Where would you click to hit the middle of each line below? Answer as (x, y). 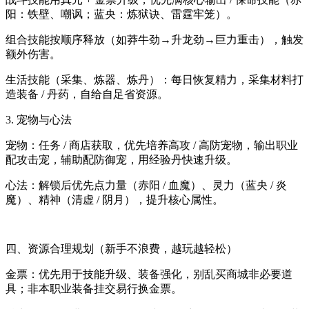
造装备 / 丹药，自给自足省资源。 (87, 94)
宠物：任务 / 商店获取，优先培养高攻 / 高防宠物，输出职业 (152, 145)
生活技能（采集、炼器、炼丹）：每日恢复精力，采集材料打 (154, 79)
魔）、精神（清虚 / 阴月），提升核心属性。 (114, 199)
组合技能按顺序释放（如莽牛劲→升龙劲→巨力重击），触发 (154, 39)
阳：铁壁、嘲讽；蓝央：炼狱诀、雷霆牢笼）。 (121, 14)
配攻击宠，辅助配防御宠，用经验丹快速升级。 (121, 159)
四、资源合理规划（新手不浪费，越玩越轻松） (121, 248)
